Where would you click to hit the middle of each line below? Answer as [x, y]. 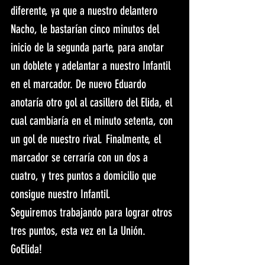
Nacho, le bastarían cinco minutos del [86, 29]
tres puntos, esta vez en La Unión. [80, 231]
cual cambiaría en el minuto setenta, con [93, 121]
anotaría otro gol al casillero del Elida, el [93, 103]
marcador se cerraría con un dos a [81, 158]
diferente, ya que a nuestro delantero [85, 11]
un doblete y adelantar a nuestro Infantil [92, 66]
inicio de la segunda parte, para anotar [89, 48]
